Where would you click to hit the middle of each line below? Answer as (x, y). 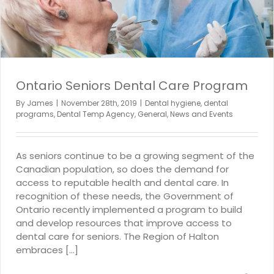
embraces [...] (47, 250)
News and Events (202, 114)
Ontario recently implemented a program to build (129, 209)
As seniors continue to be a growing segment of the (135, 155)
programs (35, 114)
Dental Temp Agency (96, 114)
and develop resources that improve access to (124, 223)
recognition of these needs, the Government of (125, 196)
